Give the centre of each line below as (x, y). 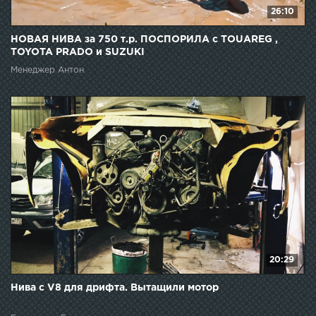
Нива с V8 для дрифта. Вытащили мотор (115, 288)
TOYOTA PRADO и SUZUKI (78, 53)
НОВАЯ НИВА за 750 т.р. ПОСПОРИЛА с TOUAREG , (144, 40)
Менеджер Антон (47, 71)
